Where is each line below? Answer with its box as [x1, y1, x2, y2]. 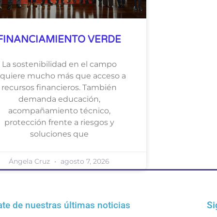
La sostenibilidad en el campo [1, 60, 117, 69]
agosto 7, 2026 [59, 157, 109, 166]
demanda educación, [18, 94, 100, 104]
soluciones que [30, 129, 89, 139]
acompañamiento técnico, [8, 106, 110, 116]
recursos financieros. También [1, 83, 117, 93]
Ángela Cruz [9, 157, 52, 166]
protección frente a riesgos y [4, 118, 114, 127]
